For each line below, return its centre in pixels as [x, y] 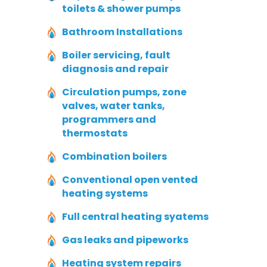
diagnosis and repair [115, 69]
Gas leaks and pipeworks [125, 240]
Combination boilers [114, 157]
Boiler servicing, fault [116, 55]
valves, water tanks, [114, 106]
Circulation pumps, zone [124, 92]
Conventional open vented [130, 180]
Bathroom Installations [122, 32]
